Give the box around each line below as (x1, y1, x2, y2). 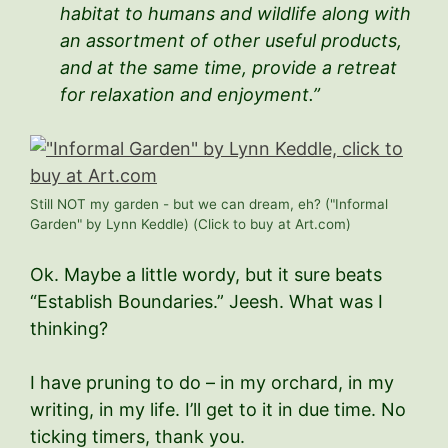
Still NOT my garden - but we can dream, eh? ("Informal (30, 195, 388, 212)
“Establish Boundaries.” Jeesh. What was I (30, 290, 383, 312)
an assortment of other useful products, (60, 29, 402, 51)
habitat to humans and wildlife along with (60, 2, 411, 24)
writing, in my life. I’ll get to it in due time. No (30, 398, 406, 420)
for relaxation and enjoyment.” (60, 83, 320, 105)
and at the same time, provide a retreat (60, 56, 397, 78)
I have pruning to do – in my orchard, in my (30, 371, 394, 393)
